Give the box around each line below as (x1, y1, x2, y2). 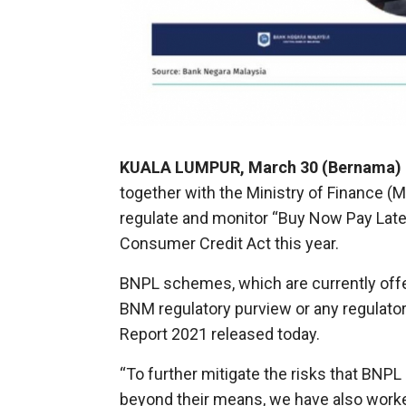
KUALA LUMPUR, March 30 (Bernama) (120, 157, 401, 177)
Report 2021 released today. (120, 324, 320, 343)
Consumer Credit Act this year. (120, 233, 339, 253)
